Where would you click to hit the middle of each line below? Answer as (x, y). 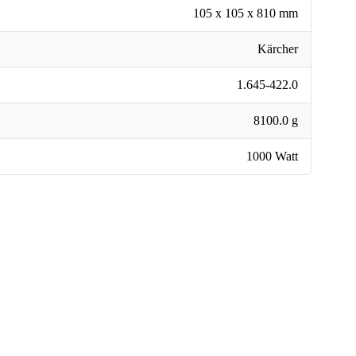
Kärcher (278, 49)
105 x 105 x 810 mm (246, 13)
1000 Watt (272, 156)
